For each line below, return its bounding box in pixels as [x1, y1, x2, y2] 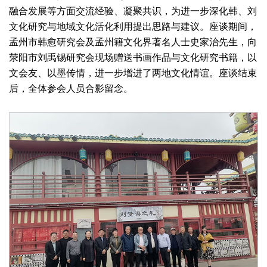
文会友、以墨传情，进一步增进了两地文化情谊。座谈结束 [9, 67, 257, 78]
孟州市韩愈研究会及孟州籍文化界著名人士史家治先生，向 [9, 36, 257, 47]
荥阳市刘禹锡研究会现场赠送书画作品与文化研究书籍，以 [9, 52, 257, 63]
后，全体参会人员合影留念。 [9, 83, 133, 94]
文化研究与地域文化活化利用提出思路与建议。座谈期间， [9, 21, 257, 32]
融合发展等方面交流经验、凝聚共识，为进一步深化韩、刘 [9, 5, 257, 16]
